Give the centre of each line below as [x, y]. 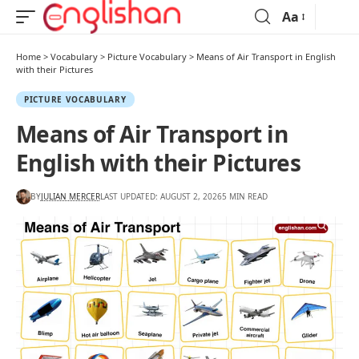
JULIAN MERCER [70, 196]
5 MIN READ [244, 196]
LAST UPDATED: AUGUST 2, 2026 [161, 196]
